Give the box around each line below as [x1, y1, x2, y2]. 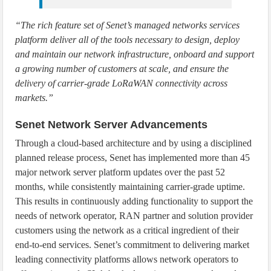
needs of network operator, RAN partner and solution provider [15, 211, 253, 221]
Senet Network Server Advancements [15, 119, 208, 131]
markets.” [15, 93, 54, 103]
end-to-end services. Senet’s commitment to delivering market [15, 240, 250, 250]
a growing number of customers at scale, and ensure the [15, 64, 229, 74]
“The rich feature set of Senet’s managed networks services [15, 20, 240, 30]
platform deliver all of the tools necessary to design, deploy [15, 34, 240, 45]
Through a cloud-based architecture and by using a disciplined [15, 138, 252, 148]
